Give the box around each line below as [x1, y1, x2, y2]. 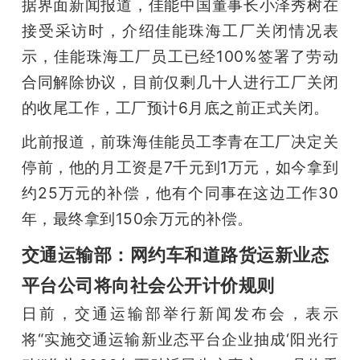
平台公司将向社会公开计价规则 [21, 273, 275, 296]
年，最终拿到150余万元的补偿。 [21, 208, 253, 228]
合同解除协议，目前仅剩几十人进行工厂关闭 [21, 72, 339, 92]
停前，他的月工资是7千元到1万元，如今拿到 [21, 157, 339, 177]
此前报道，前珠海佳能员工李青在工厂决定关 [21, 131, 339, 151]
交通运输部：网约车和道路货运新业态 [21, 243, 329, 265]
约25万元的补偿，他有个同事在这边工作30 [21, 182, 339, 202]
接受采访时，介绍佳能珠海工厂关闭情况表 [21, 20, 339, 40]
